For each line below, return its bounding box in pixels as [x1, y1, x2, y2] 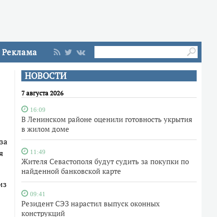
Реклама [2, 46, 37, 58]
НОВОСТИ [25, 70, 66, 81]
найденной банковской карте [21, 166, 121, 176]
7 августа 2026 [21, 89, 63, 97]
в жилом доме [21, 124, 69, 134]
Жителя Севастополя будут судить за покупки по [21, 156, 189, 166]
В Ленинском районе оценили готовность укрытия [21, 114, 192, 124]
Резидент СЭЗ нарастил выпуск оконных [21, 199, 160, 208]
